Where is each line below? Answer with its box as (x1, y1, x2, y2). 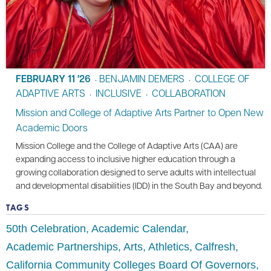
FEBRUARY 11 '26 (16, 72, 91, 86)
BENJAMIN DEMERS (99, 72, 184, 85)
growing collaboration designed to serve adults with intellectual (16, 166, 256, 178)
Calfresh (195, 241, 235, 253)
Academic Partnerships (6, 241, 118, 253)
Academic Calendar (91, 223, 186, 235)
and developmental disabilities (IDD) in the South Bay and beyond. (16, 180, 263, 191)
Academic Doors (16, 121, 88, 134)
